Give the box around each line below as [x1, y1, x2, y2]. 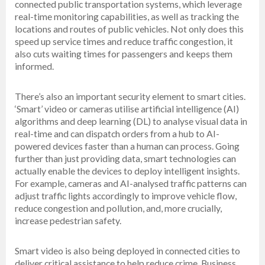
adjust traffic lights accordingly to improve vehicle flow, [15, 190, 237, 202]
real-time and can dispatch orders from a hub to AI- [15, 128, 219, 140]
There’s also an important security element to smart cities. [15, 91, 245, 102]
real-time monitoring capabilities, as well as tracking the [15, 11, 239, 22]
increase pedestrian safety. [15, 215, 121, 227]
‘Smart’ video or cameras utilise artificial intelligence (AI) [15, 103, 239, 115]
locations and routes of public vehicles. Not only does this [15, 23, 244, 35]
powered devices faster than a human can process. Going [15, 140, 240, 152]
